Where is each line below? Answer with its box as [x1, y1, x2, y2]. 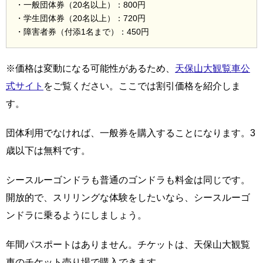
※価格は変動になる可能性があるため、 [6, 63, 175, 73]
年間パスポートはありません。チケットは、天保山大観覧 [6, 239, 250, 249]
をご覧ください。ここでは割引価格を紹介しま [43, 80, 241, 91]
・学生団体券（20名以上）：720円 [15, 13, 146, 23]
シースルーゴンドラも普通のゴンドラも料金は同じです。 [6, 174, 250, 185]
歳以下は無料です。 [6, 145, 90, 156]
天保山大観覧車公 [175, 63, 250, 73]
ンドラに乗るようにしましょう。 [6, 210, 147, 220]
